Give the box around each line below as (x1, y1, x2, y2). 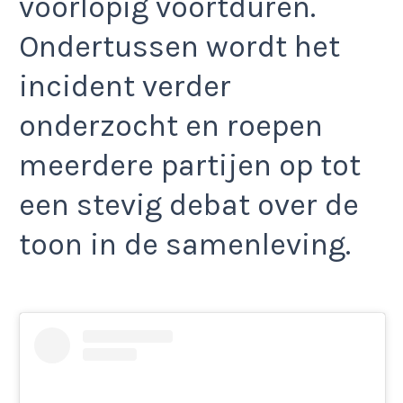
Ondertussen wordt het (19, 28, 340, 65)
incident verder (19, 67, 231, 104)
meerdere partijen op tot (19, 147, 361, 184)
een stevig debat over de (19, 186, 359, 223)
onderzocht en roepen (19, 107, 323, 144)
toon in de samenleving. (19, 226, 351, 263)
